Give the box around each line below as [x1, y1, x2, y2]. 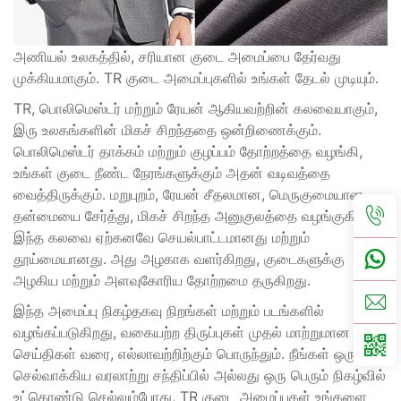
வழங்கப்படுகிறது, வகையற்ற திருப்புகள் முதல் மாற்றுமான [13, 323, 350, 342]
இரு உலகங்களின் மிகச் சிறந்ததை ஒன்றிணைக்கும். [13, 121, 321, 140]
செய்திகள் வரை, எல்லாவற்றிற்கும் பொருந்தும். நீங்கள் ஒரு [13, 345, 356, 363]
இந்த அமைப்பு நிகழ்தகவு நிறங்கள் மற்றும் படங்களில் [13, 302, 324, 320]
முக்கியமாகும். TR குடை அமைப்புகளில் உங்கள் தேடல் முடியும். [13, 69, 379, 88]
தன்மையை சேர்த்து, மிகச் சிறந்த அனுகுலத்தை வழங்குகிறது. [13, 207, 381, 226]
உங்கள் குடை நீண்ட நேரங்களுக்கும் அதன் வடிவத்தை [13, 164, 330, 183]
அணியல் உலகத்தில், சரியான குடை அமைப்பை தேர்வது [13, 47, 341, 66]
